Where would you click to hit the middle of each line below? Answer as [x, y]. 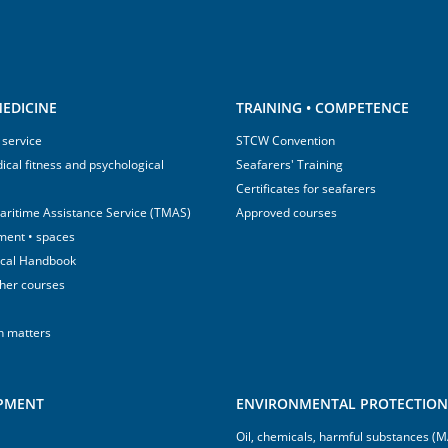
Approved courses [286, 212]
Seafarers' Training [289, 164]
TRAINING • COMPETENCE [322, 107]
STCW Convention [285, 140]
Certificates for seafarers [306, 188]
